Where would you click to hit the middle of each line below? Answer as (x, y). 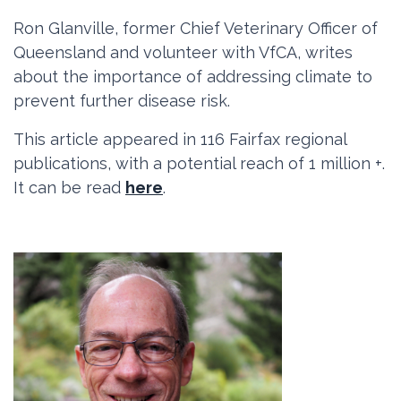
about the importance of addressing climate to (193, 77)
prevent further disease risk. (122, 101)
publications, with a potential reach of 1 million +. (199, 163)
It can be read (69, 188)
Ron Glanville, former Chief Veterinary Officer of (196, 28)
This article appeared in (107, 139)
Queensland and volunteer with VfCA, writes (183, 52)
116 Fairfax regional (273, 139)
